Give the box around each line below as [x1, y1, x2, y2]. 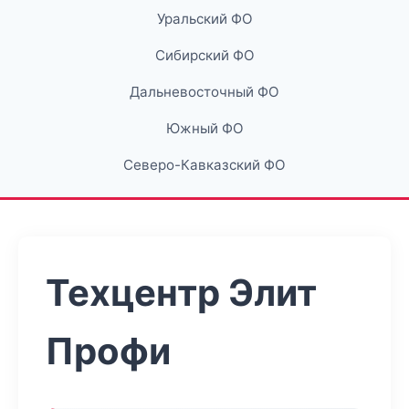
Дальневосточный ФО [130, 83, 279, 100]
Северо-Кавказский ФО [123, 156, 286, 173]
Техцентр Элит [46, 270, 317, 315]
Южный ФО [165, 120, 244, 137]
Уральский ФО [156, 10, 253, 27]
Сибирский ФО [154, 47, 255, 64]
